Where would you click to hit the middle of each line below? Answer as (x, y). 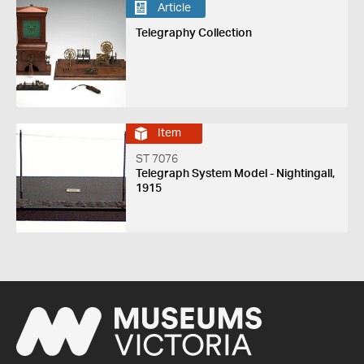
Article (174, 8)
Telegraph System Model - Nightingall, (235, 173)
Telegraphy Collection (193, 34)
